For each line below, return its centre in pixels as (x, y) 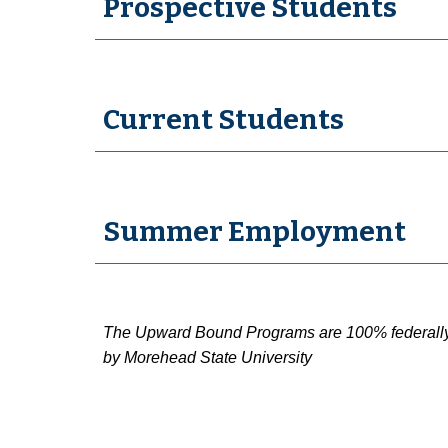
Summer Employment (254, 231)
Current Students (223, 119)
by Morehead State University (207, 357)
